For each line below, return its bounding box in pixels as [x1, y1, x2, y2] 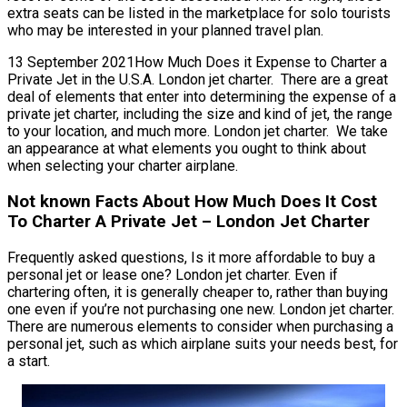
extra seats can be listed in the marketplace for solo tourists [7, 5, 391, 23]
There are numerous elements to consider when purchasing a [7, 317, 393, 335]
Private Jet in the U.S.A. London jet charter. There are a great [7, 71, 388, 89]
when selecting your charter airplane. [7, 157, 238, 175]
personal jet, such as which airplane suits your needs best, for [7, 334, 398, 352]
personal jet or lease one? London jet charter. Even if [7, 265, 338, 283]
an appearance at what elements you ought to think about [7, 140, 366, 158]
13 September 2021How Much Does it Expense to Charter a [7, 54, 387, 72]
